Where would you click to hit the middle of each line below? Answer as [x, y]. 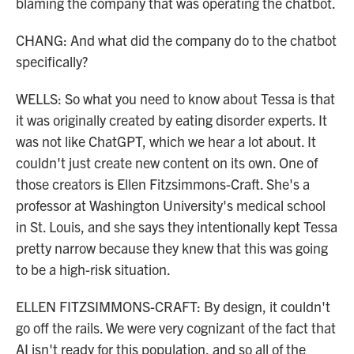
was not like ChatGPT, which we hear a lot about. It [166, 141]
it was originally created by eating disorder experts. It [171, 120]
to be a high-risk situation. [93, 269]
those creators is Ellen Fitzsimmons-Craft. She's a [163, 184]
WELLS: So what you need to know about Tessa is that [175, 98]
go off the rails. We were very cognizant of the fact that [176, 328]
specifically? [52, 61]
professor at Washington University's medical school [171, 205]
